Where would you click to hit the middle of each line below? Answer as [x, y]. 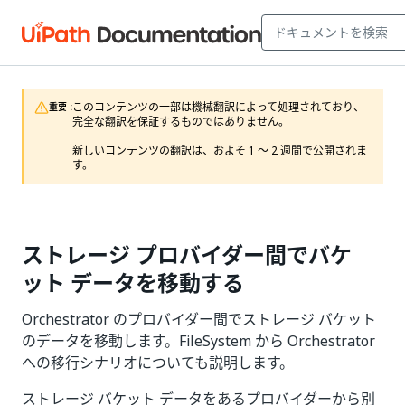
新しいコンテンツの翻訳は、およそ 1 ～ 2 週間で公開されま [220, 151]
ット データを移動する [133, 283]
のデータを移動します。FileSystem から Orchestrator [198, 341]
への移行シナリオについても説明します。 [158, 363]
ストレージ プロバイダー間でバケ [187, 255]
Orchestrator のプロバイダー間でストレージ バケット [199, 319]
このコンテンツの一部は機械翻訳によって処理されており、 [218, 108]
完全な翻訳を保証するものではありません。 [181, 122]
